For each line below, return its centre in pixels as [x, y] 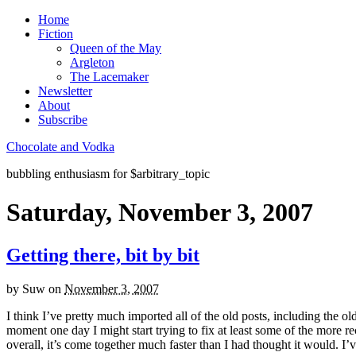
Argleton [92, 62]
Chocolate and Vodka [60, 147]
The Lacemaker [109, 77]
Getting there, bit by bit [103, 255]
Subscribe [63, 120]
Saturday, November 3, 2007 [160, 213]
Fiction [56, 34]
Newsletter [65, 91]
